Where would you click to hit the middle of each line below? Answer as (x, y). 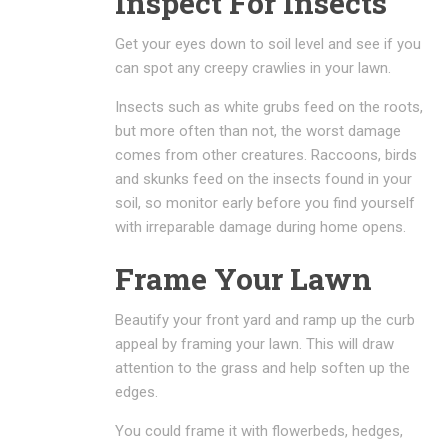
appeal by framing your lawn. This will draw (254, 343)
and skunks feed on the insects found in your (263, 178)
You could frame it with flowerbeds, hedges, (259, 430)
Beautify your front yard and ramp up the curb (265, 319)
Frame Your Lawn (243, 278)
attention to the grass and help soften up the (262, 367)
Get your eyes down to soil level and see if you (268, 43)
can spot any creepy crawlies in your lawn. (253, 67)
